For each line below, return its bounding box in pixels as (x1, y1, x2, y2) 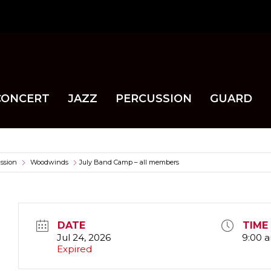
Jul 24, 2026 (56, 232, 111, 244)
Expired (56, 243, 92, 255)
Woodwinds (30, 158, 68, 166)
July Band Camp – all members (79, 158, 179, 166)
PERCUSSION (116, 92, 192, 105)
